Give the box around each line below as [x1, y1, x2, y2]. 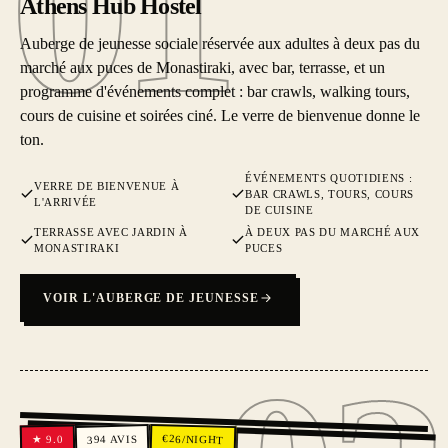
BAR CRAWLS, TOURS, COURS [245, 188, 414, 200]
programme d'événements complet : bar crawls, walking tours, [20, 83, 410, 100]
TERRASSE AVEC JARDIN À [34, 226, 188, 238]
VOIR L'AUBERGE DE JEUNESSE [43, 291, 259, 305]
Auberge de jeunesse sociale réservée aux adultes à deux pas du [20, 35, 420, 52]
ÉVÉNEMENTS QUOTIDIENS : [245, 172, 413, 184]
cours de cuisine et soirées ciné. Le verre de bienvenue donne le [20, 107, 420, 124]
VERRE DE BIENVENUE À [34, 180, 180, 192]
